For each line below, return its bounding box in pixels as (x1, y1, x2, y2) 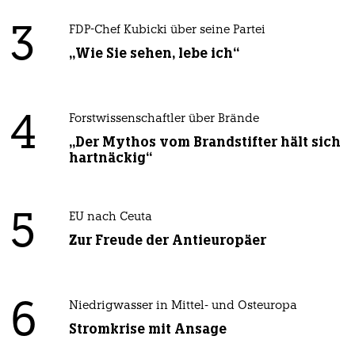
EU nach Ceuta (68, 211, 152, 223)
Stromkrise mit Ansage (68, 319, 227, 338)
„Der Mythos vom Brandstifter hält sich (68, 132, 341, 151)
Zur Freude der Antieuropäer (68, 231, 266, 249)
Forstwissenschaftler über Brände (68, 113, 259, 125)
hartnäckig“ (68, 148, 152, 166)
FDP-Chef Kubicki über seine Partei (68, 24, 265, 36)
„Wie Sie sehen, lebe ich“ (68, 44, 239, 62)
